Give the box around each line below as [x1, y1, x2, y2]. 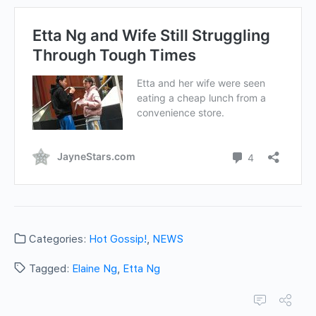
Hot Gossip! [89, 233, 147, 246]
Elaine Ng [72, 262, 117, 276]
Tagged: [26, 262, 72, 276]
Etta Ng [123, 262, 160, 276]
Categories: [26, 233, 89, 246]
